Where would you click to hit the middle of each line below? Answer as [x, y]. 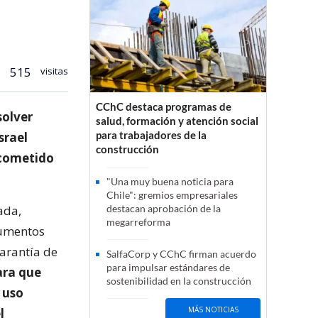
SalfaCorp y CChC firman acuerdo [181, 254]
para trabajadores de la [151, 135]
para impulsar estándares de [168, 268]
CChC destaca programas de [164, 107]
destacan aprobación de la [164, 209]
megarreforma [138, 222]
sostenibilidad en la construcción [179, 281]
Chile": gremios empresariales [172, 195]
